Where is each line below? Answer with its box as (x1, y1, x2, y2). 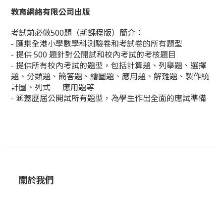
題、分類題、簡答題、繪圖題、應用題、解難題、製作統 (11, 71, 209, 82)
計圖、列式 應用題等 (11, 82, 94, 93)
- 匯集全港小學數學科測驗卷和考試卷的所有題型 (11, 38, 182, 49)
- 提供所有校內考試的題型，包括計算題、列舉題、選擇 (11, 60, 206, 71)
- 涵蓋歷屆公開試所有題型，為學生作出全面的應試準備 (11, 93, 206, 104)
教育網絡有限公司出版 (11, 5, 90, 17)
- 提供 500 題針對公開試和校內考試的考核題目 (11, 49, 176, 60)
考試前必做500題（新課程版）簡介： (11, 27, 143, 38)
